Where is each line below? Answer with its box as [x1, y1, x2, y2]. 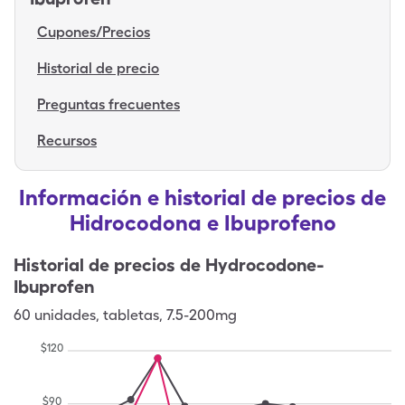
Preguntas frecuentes [37, 96, 180, 113]
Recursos [37, 132, 97, 149]
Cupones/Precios [37, 24, 150, 41]
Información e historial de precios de [19, 184, 386, 211]
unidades [34, 306, 96, 324]
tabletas [103, 306, 159, 324]
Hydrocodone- [205, 254, 325, 276]
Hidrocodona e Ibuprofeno [69, 210, 336, 236]
